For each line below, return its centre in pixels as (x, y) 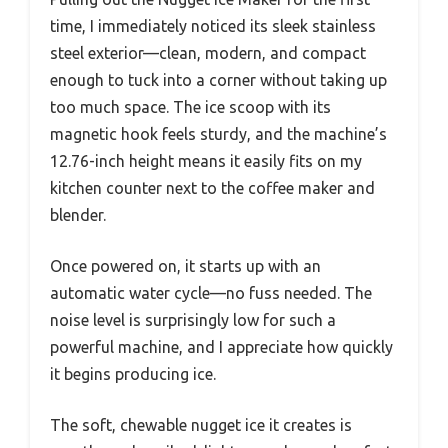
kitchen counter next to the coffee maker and (212, 188)
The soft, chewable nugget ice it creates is (201, 425)
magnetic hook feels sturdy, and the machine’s (218, 134)
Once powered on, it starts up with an (185, 266)
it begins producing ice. (133, 374)
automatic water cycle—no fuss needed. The (211, 293)
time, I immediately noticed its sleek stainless (213, 26)
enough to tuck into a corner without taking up (218, 80)
